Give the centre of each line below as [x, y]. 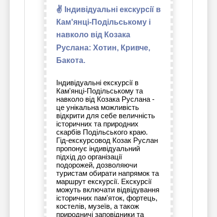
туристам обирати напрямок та [108, 173]
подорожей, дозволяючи [97, 165]
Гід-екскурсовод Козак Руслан [107, 140]
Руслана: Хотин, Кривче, [103, 47]
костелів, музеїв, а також [98, 206]
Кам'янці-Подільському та [100, 91]
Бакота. [71, 61]
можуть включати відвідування [108, 190]
